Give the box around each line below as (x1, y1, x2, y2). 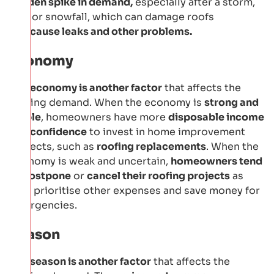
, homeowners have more (41, 110, 168, 124)
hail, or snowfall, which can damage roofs (9, 10, 214, 23)
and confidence (9, 125, 87, 138)
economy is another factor (30, 81, 162, 94)
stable (9, 110, 41, 124)
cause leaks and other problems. (30, 24, 192, 38)
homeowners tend (171, 154, 262, 168)
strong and (204, 95, 259, 109)
